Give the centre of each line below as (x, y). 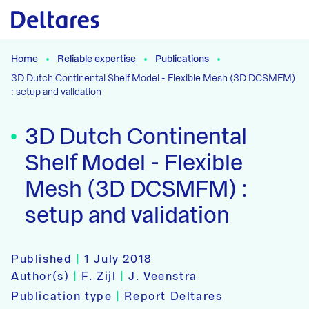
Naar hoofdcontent (69, 21)
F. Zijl (101, 277)
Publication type (62, 297)
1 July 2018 (118, 259)
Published (42, 259)
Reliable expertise (97, 59)
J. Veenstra (163, 277)
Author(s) (40, 277)
